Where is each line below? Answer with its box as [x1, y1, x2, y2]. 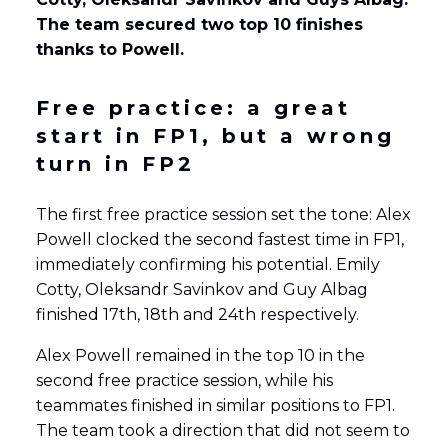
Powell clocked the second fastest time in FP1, [35, 229, 404, 249]
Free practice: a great [35, 95, 351, 120]
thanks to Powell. [35, 39, 189, 59]
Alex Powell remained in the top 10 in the [35, 345, 365, 365]
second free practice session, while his [35, 370, 333, 390]
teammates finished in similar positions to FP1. [35, 395, 395, 415]
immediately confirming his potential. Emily [35, 254, 380, 274]
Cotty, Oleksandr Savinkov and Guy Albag [35, 279, 368, 299]
